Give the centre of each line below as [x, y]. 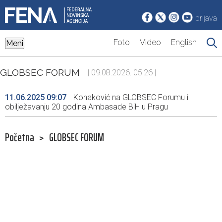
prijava [206, 18]
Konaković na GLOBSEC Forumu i [130, 98]
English [184, 43]
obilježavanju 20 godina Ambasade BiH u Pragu [86, 107]
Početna [20, 138]
